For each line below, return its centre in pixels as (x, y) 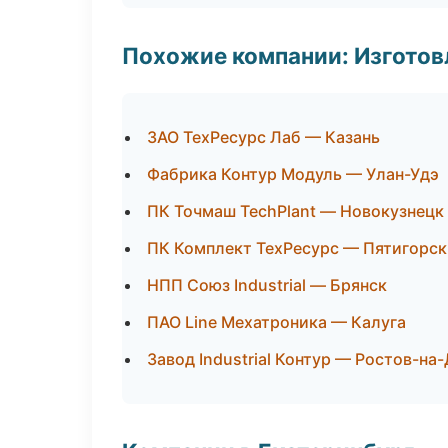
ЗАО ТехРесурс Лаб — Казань (263, 137)
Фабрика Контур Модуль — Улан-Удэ (293, 174)
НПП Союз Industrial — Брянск (267, 285)
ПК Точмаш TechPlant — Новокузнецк (295, 211)
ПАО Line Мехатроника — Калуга (276, 322)
